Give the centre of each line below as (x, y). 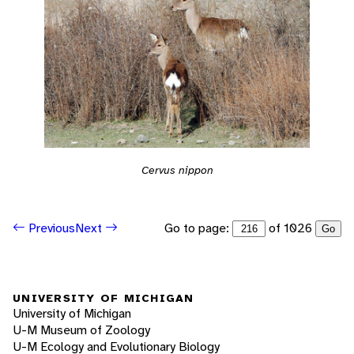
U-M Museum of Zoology (81, 330)
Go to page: (198, 228)
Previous (50, 228)
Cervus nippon (177, 169)
